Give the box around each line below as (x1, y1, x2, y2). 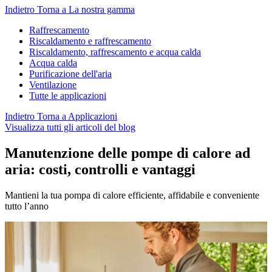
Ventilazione (29, 80, 76, 90)
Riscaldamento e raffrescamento (29, 36, 151, 46)
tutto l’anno (5, 200, 49, 211)
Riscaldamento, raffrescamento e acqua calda (29, 47, 201, 57)
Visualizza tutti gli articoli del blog (5, 122, 135, 132)
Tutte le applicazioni (29, 90, 106, 101)
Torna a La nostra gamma (37, 4, 135, 15)
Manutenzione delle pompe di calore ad (5, 144, 250, 161)
